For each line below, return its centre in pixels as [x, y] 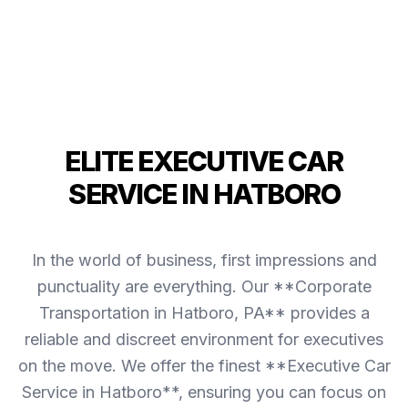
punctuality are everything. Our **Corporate [204, 286]
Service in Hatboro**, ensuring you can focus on [204, 392]
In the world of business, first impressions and [204, 260]
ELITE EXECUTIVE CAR [204, 161]
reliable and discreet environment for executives [204, 339]
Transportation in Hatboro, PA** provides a [204, 313]
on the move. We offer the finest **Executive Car [204, 366]
